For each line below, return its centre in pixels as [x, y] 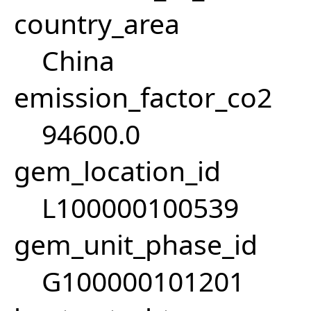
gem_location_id [117, 171]
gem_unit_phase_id [136, 244]
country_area [97, 24]
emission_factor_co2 [143, 97]
